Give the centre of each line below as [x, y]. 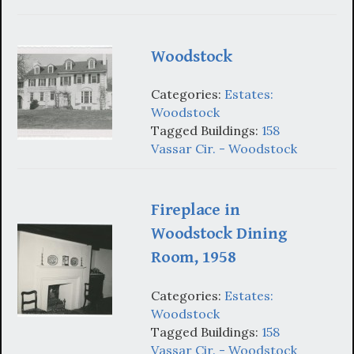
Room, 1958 [194, 258]
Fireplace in [196, 210]
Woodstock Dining [219, 234]
